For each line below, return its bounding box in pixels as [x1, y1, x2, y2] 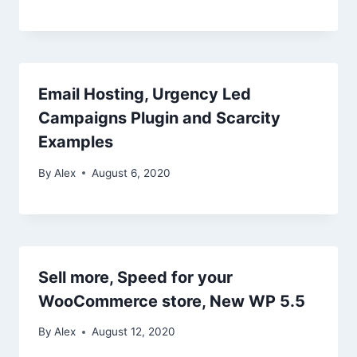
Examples [38, 132, 113, 152]
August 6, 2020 [92, 166, 171, 179]
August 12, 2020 [92, 325, 176, 339]
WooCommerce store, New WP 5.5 [38, 291, 305, 311]
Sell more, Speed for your [38, 267, 233, 287]
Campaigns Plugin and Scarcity [38, 108, 280, 128]
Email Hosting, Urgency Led [38, 84, 251, 104]
